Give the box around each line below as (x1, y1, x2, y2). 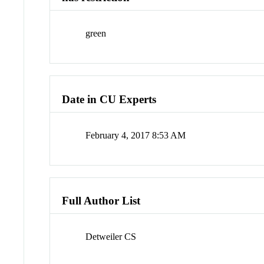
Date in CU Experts (62, 93, 157, 105)
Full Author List (62, 194, 141, 207)
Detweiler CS (85, 232, 137, 242)
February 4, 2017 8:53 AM (85, 130, 186, 140)
